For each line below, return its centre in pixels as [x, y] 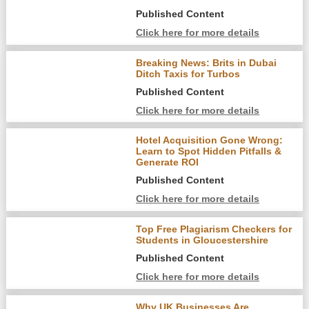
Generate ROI [168, 162]
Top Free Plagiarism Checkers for [214, 229]
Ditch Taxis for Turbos [188, 73]
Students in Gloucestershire [202, 240]
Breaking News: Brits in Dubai [207, 62]
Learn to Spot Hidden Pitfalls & [209, 151]
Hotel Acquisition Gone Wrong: [210, 140]
